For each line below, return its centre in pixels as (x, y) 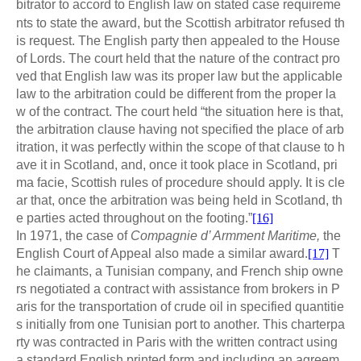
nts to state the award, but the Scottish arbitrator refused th (180, 23)
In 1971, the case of (73, 235)
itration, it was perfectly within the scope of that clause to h (180, 147)
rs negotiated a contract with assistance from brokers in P (178, 288)
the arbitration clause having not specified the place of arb (180, 129)
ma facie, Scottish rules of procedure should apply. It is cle (180, 182)
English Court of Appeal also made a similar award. (162, 253)
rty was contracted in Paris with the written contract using (177, 342)
